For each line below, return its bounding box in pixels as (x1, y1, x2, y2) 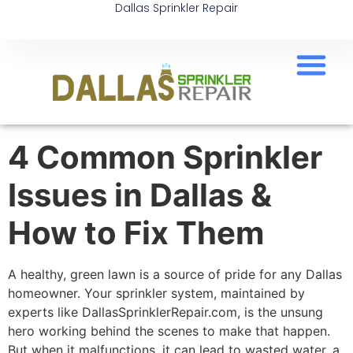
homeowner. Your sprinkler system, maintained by (8, 285, 305, 301)
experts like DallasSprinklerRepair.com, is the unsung (8, 304, 323, 320)
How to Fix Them (8, 214, 264, 252)
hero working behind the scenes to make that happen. (8, 323, 330, 339)
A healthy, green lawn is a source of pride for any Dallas (8, 266, 342, 282)
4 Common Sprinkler (8, 138, 322, 176)
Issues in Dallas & (8, 176, 272, 214)
